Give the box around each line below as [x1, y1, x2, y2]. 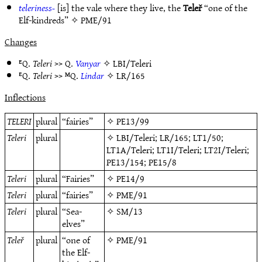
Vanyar [75, 55, 101, 71]
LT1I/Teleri [157, 142, 200, 158]
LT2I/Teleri [204, 142, 247, 158]
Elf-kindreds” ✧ [19, 12, 81, 28]
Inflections [5, 89, 46, 105]
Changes [5, 33, 37, 50]
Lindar [81, 67, 104, 84]
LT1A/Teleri [106, 142, 153, 158]
